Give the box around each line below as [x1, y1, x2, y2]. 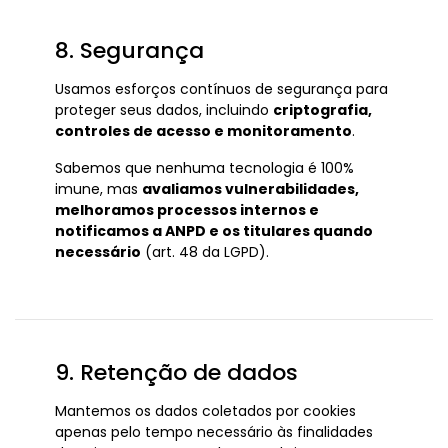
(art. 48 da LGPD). [141, 242, 269, 262]
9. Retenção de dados [55, 357, 298, 388]
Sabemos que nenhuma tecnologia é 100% [55, 158, 354, 178]
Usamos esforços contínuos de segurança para [55, 79, 388, 99]
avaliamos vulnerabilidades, [142, 179, 359, 199]
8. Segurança [55, 35, 204, 66]
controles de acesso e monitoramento [55, 121, 352, 141]
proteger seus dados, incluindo [55, 100, 273, 120]
